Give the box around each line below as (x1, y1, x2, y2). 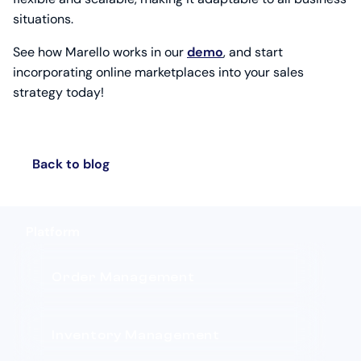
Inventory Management (52, 328, 220, 343)
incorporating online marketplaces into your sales (13, 64, 304, 81)
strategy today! (13, 84, 104, 102)
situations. (13, 10, 73, 28)
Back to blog (32, 156, 110, 173)
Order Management (52, 270, 195, 285)
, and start (223, 44, 283, 61)
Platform (26, 223, 80, 241)
